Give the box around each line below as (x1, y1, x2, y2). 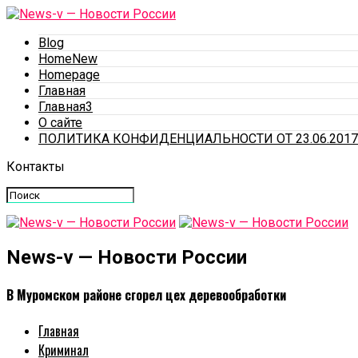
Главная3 (38, 99, 93, 114)
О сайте (38, 115, 82, 130)
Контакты (6, 159, 65, 174)
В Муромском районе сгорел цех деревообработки (6, 285, 286, 305)
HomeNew (38, 51, 97, 66)
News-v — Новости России (6, 245, 247, 268)
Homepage (38, 67, 100, 82)
